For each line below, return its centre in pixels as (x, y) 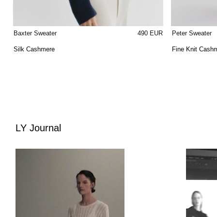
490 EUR (150, 33)
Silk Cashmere (34, 49)
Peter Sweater (192, 33)
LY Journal (38, 128)
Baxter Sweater (35, 33)
